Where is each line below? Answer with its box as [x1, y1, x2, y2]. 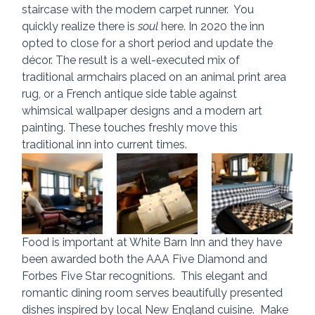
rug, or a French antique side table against [22, 87, 240, 101]
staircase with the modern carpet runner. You [22, 3, 257, 17]
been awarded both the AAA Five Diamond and [22, 252, 271, 266]
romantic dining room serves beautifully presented [22, 286, 286, 300]
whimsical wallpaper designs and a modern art [22, 104, 266, 118]
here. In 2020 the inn [158, 20, 268, 34]
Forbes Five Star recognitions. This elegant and [22, 269, 271, 283]
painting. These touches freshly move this [22, 121, 241, 135]
